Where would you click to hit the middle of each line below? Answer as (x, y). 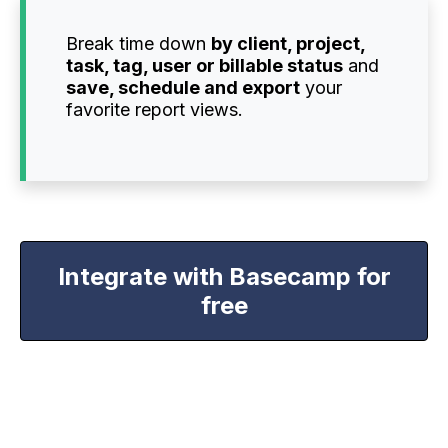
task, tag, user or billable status (204, 65)
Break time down (138, 43)
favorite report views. (154, 109)
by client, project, (288, 43)
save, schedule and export (183, 87)
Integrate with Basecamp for (224, 276)
